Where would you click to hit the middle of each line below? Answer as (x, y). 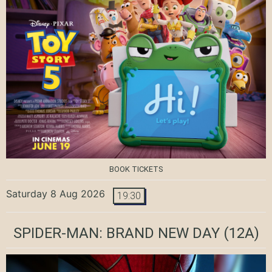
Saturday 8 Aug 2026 (56, 193)
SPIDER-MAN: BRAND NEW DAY (116, 233)
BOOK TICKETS (136, 169)
